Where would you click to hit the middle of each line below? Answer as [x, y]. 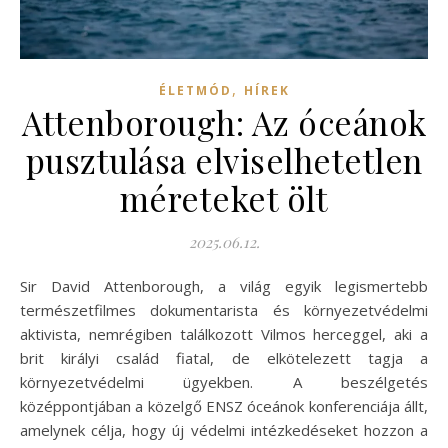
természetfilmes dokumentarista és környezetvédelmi [224, 310]
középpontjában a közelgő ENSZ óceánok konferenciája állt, [224, 406]
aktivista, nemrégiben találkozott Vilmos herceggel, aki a [224, 334]
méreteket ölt [224, 198]
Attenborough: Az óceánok [224, 122]
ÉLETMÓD [195, 91]
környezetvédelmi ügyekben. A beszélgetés [224, 382]
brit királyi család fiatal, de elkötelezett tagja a [224, 358]
